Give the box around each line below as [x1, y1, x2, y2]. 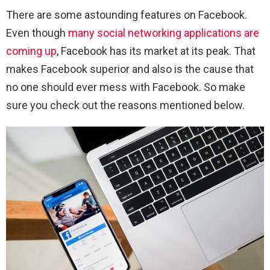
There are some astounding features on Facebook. [6, 8, 247, 22]
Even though [6, 27, 68, 40]
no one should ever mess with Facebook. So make [6, 81, 245, 94]
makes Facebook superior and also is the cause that [6, 63, 254, 76]
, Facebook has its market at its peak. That [57, 45, 256, 58]
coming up [6, 45, 57, 58]
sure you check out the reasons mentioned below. [6, 99, 247, 112]
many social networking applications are [68, 27, 259, 40]
